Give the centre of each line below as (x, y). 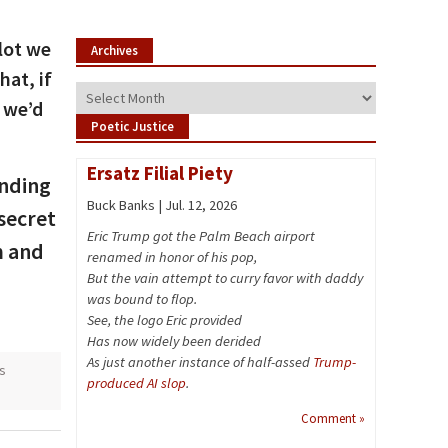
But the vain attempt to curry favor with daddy (225, 278)
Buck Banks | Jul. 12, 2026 (162, 205)
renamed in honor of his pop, (172, 257)
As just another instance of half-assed (200, 362)
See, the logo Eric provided (164, 320)
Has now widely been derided (174, 341)
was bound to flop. (142, 299)
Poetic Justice (132, 126)
